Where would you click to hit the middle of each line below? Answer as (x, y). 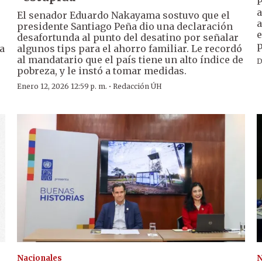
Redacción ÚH (138, 87)
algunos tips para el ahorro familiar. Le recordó (130, 49)
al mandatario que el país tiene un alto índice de (130, 60)
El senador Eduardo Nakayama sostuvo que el (124, 15)
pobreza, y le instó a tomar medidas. (102, 71)
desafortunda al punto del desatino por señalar (128, 38)
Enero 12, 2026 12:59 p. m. (62, 87)
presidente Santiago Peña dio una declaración (125, 27)
